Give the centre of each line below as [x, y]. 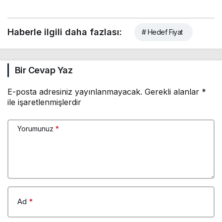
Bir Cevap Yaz [44, 70]
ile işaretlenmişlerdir [44, 102]
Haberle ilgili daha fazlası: [65, 32]
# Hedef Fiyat [162, 32]
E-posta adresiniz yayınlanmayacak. [75, 92]
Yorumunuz [35, 129]
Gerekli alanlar [173, 92]
